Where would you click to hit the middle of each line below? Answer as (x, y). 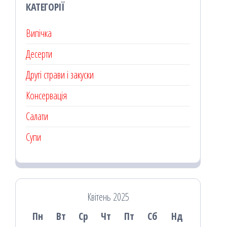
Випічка (39, 33)
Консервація (46, 95)
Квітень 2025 (108, 197)
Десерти (39, 54)
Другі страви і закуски (60, 74)
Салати (37, 116)
